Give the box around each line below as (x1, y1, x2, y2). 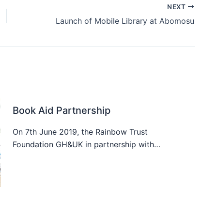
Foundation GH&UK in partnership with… (13, 139, 160, 149)
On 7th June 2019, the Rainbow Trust (13, 126, 148, 137)
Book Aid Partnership (13, 104, 110, 116)
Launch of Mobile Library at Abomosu (56, 15, 194, 26)
